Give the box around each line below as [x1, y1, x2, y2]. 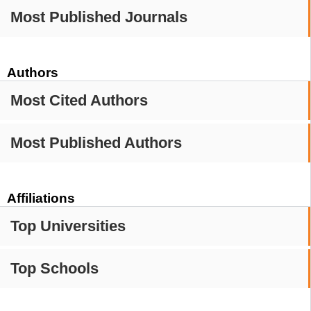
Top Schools [10, 259, 99, 277]
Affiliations [7, 190, 75, 205]
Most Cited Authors [10, 91, 148, 109]
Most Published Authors [10, 133, 182, 151]
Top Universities [10, 217, 126, 235]
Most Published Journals [10, 8, 187, 26]
